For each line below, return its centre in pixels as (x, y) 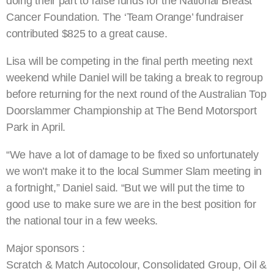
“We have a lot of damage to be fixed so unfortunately (132, 155)
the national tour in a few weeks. (82, 221)
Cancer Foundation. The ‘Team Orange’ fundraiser (125, 17)
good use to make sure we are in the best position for (131, 204)
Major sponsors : (46, 248)
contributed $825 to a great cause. (87, 34)
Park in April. (36, 127)
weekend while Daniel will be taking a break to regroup (135, 78)
